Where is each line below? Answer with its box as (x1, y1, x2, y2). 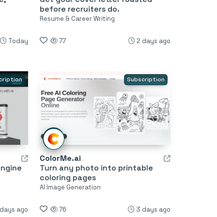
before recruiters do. (39, 4, 120, 15)
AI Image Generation (39, 183, 101, 192)
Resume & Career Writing (39, 15, 115, 23)
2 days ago (136, 37, 170, 46)
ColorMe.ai (39, 153, 81, 164)
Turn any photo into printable (39, 163, 153, 173)
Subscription (126, 76, 165, 84)
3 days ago (136, 205, 170, 214)
